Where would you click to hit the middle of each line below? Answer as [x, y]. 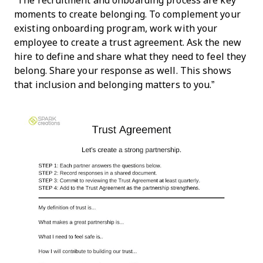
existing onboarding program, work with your [116, 28]
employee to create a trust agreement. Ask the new [128, 42]
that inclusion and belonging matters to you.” [114, 85]
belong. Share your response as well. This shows [123, 70]
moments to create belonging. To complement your [127, 14]
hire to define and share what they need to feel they [130, 56]
